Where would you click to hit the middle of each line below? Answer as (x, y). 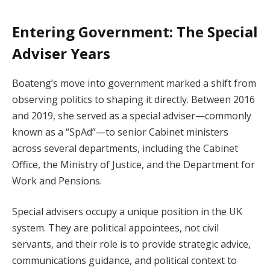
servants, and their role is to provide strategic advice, (131, 244)
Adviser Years (61, 53)
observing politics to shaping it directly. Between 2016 (133, 99)
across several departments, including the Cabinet (125, 148)
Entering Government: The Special (135, 31)
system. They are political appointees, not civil (115, 228)
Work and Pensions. (57, 181)
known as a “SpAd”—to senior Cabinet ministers (120, 132)
